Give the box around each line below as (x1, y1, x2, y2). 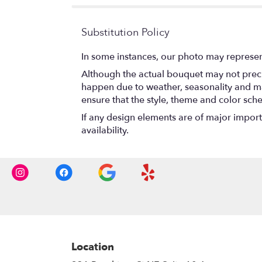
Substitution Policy (81, 25, 170, 40)
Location (71, 240, 114, 255)
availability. (81, 124, 129, 137)
